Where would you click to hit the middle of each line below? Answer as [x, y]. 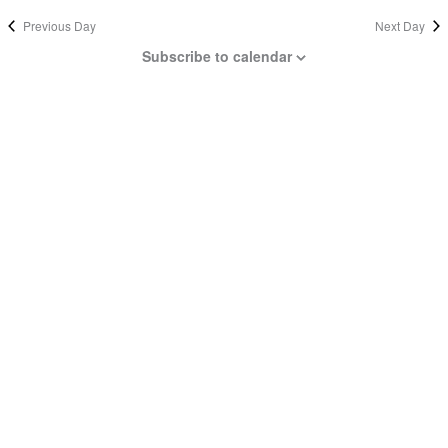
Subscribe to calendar [217, 55]
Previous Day [59, 25]
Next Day [400, 25]
